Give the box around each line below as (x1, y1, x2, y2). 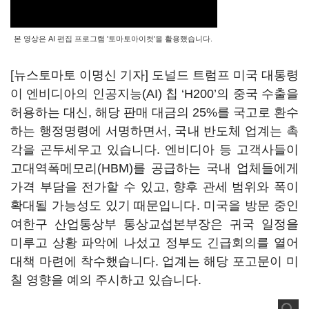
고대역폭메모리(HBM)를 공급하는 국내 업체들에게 (10, 161, 299, 175)
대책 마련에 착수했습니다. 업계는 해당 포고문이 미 (10, 255, 299, 268)
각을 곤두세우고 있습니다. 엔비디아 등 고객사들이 (10, 143, 299, 157)
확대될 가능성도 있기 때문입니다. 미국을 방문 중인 (10, 199, 299, 212)
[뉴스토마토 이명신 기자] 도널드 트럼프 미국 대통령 (10, 68, 299, 82)
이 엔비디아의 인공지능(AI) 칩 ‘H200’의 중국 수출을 (10, 87, 299, 101)
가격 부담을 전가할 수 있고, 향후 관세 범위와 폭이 (10, 180, 299, 194)
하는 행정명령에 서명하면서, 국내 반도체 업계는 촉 (10, 124, 299, 138)
